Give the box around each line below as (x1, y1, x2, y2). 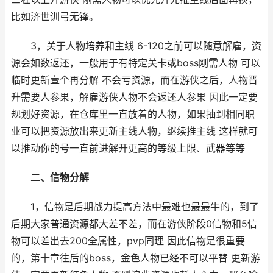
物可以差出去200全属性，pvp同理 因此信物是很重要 (11, 235, 245, 247)
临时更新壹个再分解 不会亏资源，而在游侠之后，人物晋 (11, 74, 258, 86)
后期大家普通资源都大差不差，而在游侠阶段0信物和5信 (11, 218, 257, 230)
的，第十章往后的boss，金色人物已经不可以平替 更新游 (11, 252, 260, 264)
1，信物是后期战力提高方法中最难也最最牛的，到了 (11, 201, 259, 213)
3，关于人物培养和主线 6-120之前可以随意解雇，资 (11, 40, 261, 52)
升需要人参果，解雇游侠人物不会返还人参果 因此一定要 (11, 91, 258, 103)
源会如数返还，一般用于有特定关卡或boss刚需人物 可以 (11, 57, 260, 69)
